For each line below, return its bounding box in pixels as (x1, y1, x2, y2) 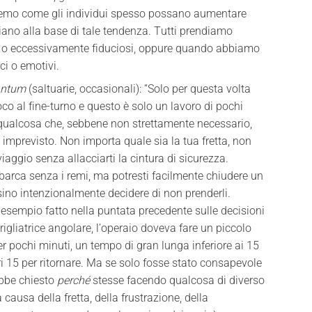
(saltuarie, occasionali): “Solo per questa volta (25, 82, 251, 95)
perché (56, 274, 90, 287)
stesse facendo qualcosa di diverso (89, 274, 265, 287)
